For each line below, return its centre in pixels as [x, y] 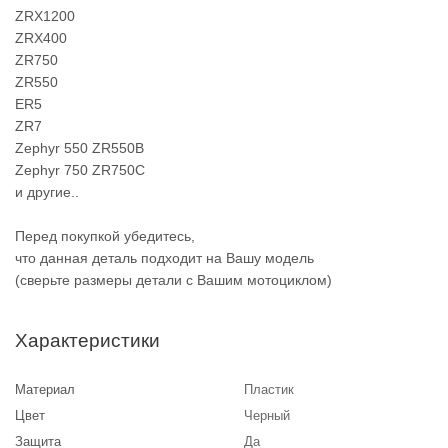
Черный [267, 415]
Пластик [269, 389]
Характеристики [87, 340]
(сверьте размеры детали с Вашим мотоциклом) [173, 280]
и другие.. [47, 192]
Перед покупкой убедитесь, [105, 236]
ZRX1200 [45, 16]
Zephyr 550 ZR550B [79, 148]
